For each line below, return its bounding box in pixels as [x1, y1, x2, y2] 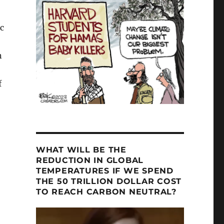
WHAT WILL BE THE [35, 145, 126, 155]
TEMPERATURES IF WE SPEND [35, 166, 173, 176]
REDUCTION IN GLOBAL [35, 155, 144, 165]
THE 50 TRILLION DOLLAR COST [35, 176, 182, 186]
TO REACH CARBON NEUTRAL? [35, 187, 176, 197]
